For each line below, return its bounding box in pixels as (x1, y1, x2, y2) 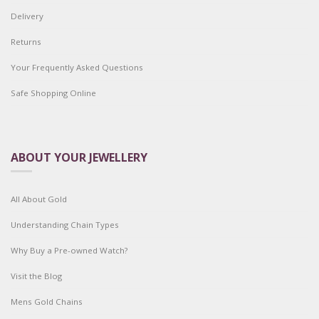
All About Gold (11, 194, 67, 205)
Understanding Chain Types (11, 219, 119, 231)
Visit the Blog (11, 271, 62, 282)
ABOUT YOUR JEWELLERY (11, 150, 147, 166)
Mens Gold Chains (11, 296, 83, 308)
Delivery (11, 11, 43, 22)
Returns (11, 36, 41, 48)
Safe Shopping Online (11, 88, 96, 99)
